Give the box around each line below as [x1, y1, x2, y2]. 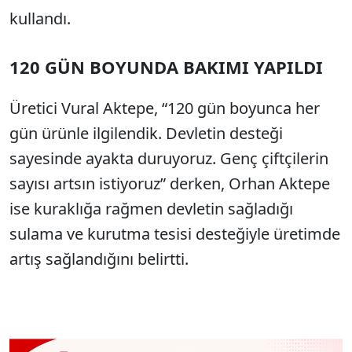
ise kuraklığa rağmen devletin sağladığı [9, 197, 293, 219]
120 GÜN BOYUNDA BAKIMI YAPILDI [9, 54, 323, 79]
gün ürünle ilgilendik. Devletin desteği [9, 122, 283, 144]
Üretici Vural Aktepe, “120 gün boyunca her [9, 97, 320, 119]
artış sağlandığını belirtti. [9, 247, 189, 269]
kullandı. [9, 7, 71, 29]
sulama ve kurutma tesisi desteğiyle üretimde [9, 222, 340, 244]
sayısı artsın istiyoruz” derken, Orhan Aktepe [9, 172, 330, 194]
